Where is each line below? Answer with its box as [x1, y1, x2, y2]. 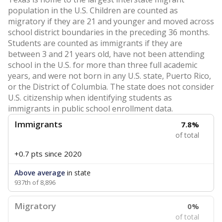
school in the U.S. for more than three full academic [8, 59, 197, 70]
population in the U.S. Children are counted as [8, 5, 178, 16]
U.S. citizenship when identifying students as [8, 92, 172, 103]
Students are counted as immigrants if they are [8, 38, 182, 49]
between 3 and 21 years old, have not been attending [8, 49, 205, 59]
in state [65, 168, 91, 177]
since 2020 [45, 149, 82, 159]
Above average [14, 168, 65, 177]
